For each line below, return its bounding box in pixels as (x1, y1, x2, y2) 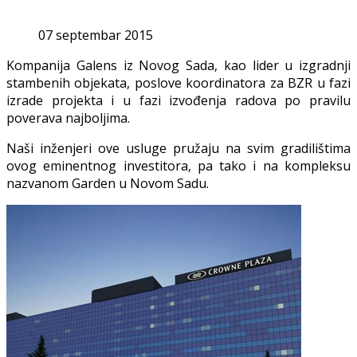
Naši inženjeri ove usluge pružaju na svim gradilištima (6, 139, 351, 158)
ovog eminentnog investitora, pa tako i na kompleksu (6, 157, 351, 175)
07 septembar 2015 (38, 26, 153, 45)
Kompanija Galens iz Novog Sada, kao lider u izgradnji (6, 57, 351, 75)
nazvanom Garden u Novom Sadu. (6, 175, 209, 193)
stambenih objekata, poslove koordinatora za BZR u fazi (6, 74, 351, 92)
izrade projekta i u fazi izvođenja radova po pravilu (6, 92, 351, 110)
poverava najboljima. (6, 109, 130, 127)
